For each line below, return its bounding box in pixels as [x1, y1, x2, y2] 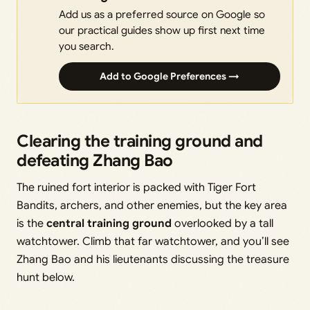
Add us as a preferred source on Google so [59, 7, 265, 21]
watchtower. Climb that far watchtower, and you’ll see [17, 234, 289, 248]
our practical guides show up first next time [59, 23, 265, 37]
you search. [59, 39, 114, 53]
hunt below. [17, 270, 75, 284]
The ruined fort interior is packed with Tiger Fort [17, 180, 256, 194]
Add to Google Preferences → [100, 69, 239, 82]
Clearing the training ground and [17, 130, 263, 152]
